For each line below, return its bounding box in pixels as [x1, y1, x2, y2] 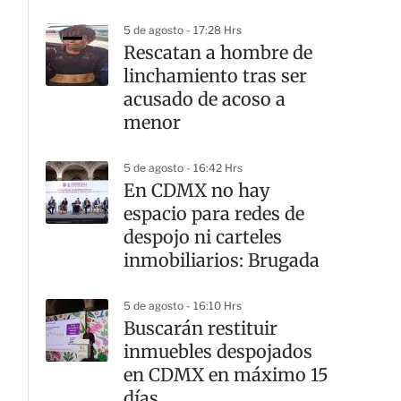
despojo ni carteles [124, 226, 282, 248]
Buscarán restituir [124, 317, 277, 339]
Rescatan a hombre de [124, 41, 312, 64]
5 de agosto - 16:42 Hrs [124, 161, 243, 175]
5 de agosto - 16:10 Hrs [124, 299, 242, 312]
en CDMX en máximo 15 [124, 363, 328, 386]
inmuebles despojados [124, 340, 312, 363]
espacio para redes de [124, 202, 304, 225]
